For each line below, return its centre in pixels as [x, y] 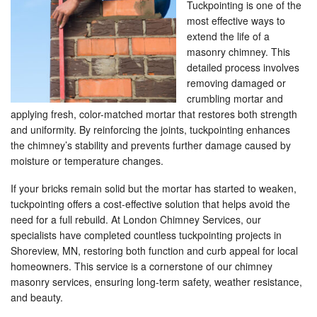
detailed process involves [243, 67]
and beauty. [37, 297]
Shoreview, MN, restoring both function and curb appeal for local [154, 250]
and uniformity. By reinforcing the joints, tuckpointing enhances [150, 129]
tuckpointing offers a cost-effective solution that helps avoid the [150, 203]
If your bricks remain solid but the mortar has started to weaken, [154, 188]
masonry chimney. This [238, 51]
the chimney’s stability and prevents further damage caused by [151, 145]
